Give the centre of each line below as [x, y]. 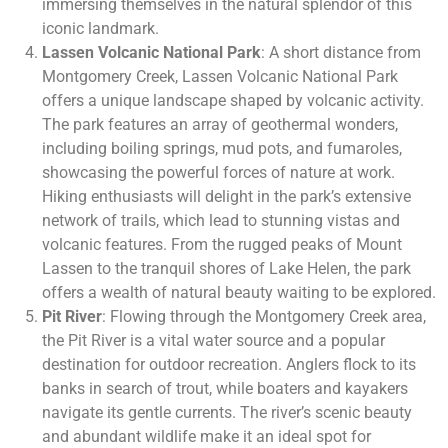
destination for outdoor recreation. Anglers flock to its [229, 365]
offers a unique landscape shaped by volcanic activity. [233, 101]
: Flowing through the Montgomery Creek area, [264, 317]
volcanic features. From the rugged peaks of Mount [222, 245]
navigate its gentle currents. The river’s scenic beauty [227, 413]
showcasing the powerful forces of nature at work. [218, 173]
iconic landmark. [100, 29]
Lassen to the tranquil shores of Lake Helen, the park [226, 269]
